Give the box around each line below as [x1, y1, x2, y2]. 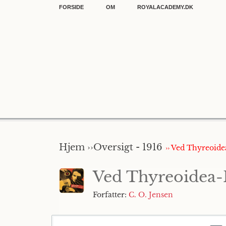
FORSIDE [59, 4, 84, 10]
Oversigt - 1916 [93, 142, 162, 153]
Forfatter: [93, 190, 129, 199]
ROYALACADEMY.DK [137, 4, 193, 10]
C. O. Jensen [129, 190, 173, 199]
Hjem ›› [59, 142, 93, 153]
